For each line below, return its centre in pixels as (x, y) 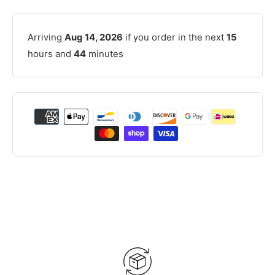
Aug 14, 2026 (94, 37)
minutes (105, 54)
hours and (51, 54)
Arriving (46, 37)
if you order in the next (175, 37)
